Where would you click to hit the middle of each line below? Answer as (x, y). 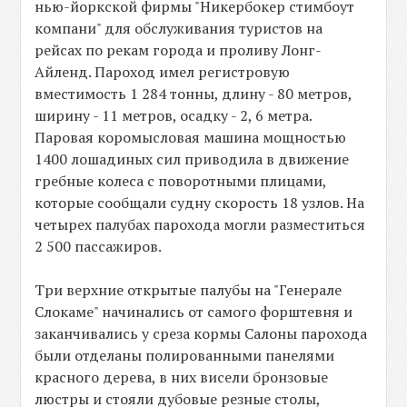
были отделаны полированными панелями (185, 356)
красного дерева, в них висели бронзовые (182, 377)
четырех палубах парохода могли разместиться (200, 225)
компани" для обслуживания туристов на (179, 29)
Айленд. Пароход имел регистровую (163, 72)
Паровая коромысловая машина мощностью (191, 138)
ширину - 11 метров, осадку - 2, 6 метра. (174, 116)
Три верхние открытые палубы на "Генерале (189, 290)
